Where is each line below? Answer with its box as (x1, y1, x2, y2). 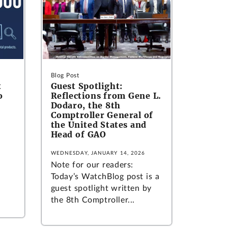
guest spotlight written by (50, 184, 152, 192)
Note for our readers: (50, 160, 133, 169)
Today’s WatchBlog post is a (50, 172, 160, 181)
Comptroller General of (50, 109, 153, 120)
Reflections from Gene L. (50, 90, 161, 101)
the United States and (50, 119, 147, 130)
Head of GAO (50, 129, 106, 139)
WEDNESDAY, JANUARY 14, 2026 (50, 150, 146, 156)
